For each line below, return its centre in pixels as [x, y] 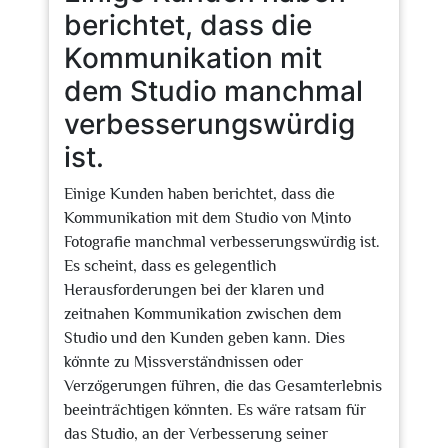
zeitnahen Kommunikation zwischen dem [203, 314]
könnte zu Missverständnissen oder [183, 362]
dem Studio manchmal [213, 91]
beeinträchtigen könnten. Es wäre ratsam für [215, 410]
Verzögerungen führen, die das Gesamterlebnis [223, 386]
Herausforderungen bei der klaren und [194, 290]
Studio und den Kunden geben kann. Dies [204, 338]
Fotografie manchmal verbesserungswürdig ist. [222, 242]
